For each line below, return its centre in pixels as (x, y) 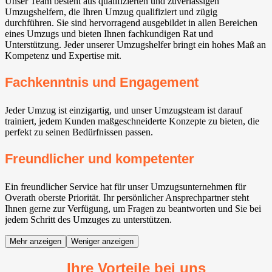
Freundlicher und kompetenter (100, 159)
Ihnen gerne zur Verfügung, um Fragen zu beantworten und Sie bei (133, 209)
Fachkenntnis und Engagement (102, 82)
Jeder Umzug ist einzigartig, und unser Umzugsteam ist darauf (124, 110)
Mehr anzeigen (36, 242)
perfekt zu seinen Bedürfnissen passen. (79, 132)
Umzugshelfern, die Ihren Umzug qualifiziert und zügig (111, 12)
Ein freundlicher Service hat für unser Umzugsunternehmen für (125, 187)
